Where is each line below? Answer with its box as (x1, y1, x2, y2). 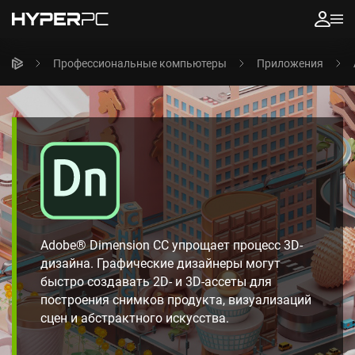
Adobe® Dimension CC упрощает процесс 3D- (40, 236, 303, 254)
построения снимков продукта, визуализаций (40, 291, 311, 308)
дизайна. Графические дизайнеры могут (40, 254, 281, 272)
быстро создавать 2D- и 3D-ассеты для (40, 273, 272, 290)
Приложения (257, 55, 323, 71)
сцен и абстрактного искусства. (40, 309, 229, 326)
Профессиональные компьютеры (53, 55, 227, 71)
